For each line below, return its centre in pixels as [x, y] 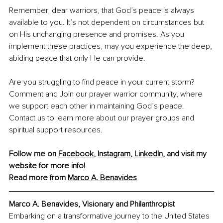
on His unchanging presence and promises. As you [98, 35]
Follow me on [34, 154]
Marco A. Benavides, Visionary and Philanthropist [92, 204]
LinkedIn [149, 154]
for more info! [61, 166]
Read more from [38, 178]
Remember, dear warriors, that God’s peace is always [103, 11]
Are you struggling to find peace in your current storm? [103, 82]
